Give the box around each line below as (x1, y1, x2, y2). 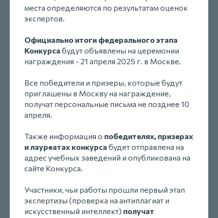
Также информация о (24, 131, 104, 141)
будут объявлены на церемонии (60, 45, 179, 55)
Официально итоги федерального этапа (24, 35, 178, 44)
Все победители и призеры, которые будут (24, 77, 182, 87)
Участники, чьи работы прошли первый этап (24, 184, 185, 194)
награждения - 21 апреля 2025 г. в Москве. (24, 56, 181, 66)
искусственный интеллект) (24, 206, 123, 216)
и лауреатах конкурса (24, 142, 107, 151)
